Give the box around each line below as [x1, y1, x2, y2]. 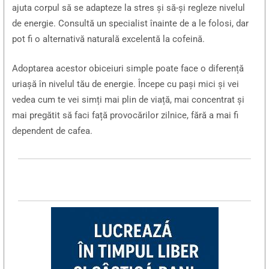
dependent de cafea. [12, 125, 93, 137]
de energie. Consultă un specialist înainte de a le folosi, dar [12, 18, 249, 29]
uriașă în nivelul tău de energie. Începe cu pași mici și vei [12, 79, 240, 90]
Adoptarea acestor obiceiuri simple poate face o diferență [12, 63, 244, 74]
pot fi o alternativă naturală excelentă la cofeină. [12, 34, 205, 45]
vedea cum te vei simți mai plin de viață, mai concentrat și [12, 94, 245, 106]
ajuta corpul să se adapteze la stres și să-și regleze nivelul [12, 2, 246, 14]
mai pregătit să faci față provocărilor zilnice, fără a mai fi [12, 110, 239, 121]
